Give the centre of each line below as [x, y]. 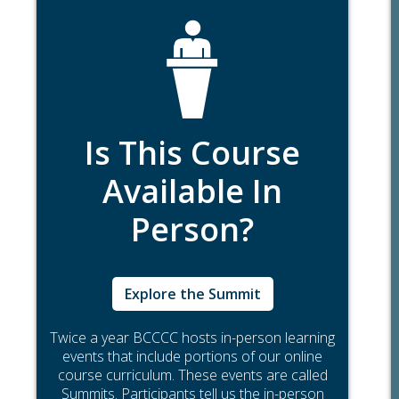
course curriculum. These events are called [192, 375]
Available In [192, 191]
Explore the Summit [192, 294]
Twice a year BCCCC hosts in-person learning [192, 338]
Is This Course [192, 153]
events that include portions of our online [192, 357]
